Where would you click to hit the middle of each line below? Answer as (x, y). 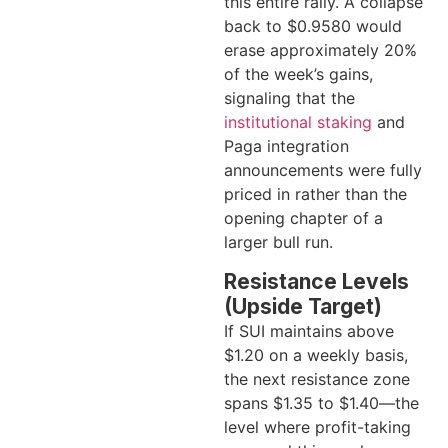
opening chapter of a (303, 218)
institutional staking (298, 122)
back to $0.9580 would (313, 26)
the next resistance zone (317, 378)
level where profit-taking (317, 426)
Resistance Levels (316, 281)
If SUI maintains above (309, 330)
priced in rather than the (315, 194)
